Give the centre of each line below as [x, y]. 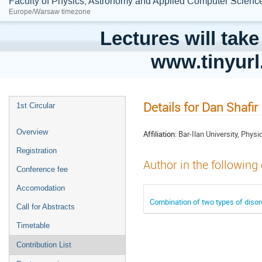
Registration [37, 151]
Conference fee [42, 169]
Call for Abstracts [46, 207]
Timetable [33, 225]
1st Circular [36, 106]
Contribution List [44, 245]
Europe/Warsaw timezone [50, 12]
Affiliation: [160, 134]
